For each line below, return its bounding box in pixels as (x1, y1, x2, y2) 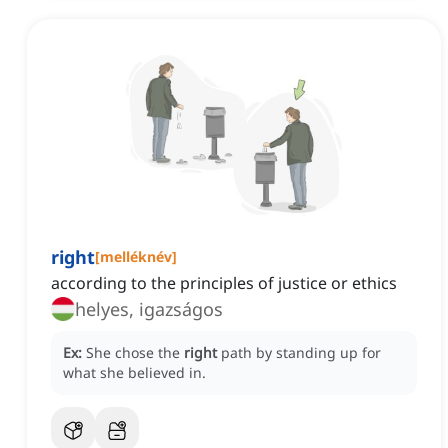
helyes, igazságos (75, 297, 223, 322)
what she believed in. (63, 363, 206, 383)
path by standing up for (221, 343, 381, 363)
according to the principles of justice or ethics (51, 272, 397, 295)
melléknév (100, 247, 172, 267)
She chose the (86, 343, 184, 363)
